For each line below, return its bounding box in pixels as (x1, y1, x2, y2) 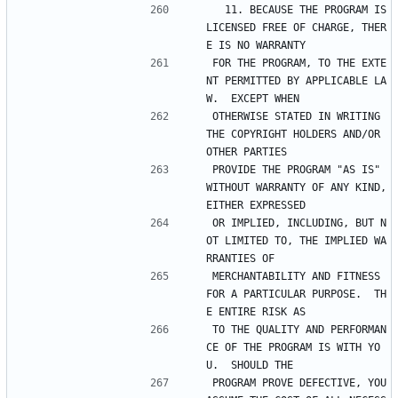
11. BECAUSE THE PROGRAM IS (212, 4, 225, 17)
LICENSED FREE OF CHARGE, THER (206, 21, 386, 35)
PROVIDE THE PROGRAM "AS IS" (212, 163, 380, 177)
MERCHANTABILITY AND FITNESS (212, 270, 380, 283)
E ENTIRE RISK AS (206, 306, 306, 319)
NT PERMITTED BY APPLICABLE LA (206, 75, 386, 88)
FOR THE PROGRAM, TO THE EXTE (212, 57, 386, 70)
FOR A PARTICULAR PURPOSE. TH (206, 288, 386, 301)
